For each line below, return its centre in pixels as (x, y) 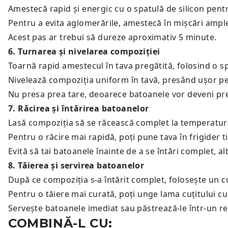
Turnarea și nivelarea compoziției (89, 51)
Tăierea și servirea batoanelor (81, 165)
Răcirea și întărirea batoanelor (83, 108)
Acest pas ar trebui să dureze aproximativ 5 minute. (112, 37)
